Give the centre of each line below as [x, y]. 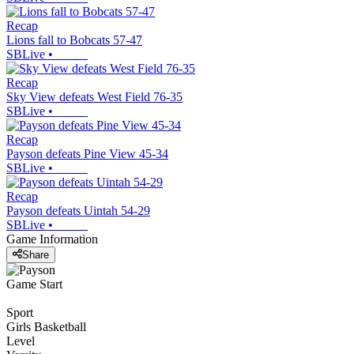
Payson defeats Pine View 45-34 [87, 153]
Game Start [34, 284]
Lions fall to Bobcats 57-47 [74, 40]
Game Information [52, 239]
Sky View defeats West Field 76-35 [94, 96]
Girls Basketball [46, 327]
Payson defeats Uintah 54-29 [78, 210]
